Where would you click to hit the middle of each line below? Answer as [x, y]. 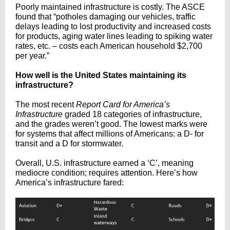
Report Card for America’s [122, 104]
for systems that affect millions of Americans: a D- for [110, 134]
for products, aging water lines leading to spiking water [114, 36]
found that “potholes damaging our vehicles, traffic [106, 17]
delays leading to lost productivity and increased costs [113, 26]
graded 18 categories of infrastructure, [132, 114]
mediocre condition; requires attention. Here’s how [107, 173]
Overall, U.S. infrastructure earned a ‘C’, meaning [104, 163]
